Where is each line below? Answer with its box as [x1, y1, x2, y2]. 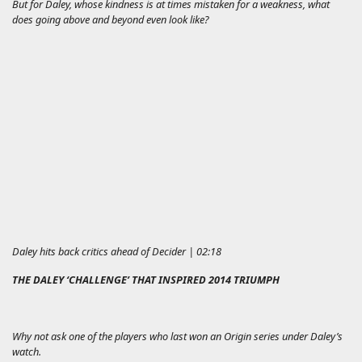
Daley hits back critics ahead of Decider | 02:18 [12, 243, 221, 259]
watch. [12, 343, 41, 359]
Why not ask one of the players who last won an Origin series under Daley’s [12, 328, 343, 343]
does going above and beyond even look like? [12, 11, 209, 27]
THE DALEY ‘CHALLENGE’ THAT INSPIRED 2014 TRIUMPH [12, 271, 280, 287]
